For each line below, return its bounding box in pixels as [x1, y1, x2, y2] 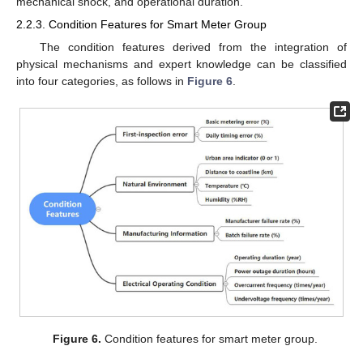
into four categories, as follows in [16, 74, 187, 88]
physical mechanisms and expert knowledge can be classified [16, 57, 347, 70]
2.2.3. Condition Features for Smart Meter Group [16, 18, 267, 32]
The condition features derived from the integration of [39, 40, 347, 53]
